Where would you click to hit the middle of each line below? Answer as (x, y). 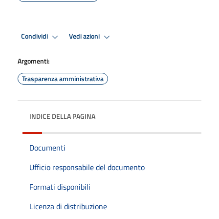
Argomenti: (33, 61)
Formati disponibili (60, 186)
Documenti (47, 147)
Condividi (35, 36)
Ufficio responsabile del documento (87, 167)
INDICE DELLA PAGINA (62, 116)
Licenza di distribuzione (68, 206)
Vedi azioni (85, 36)
